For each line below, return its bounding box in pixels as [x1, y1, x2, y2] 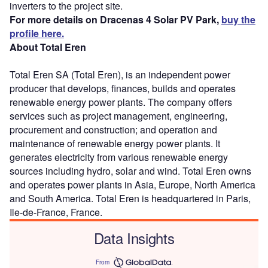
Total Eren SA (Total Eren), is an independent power [10, 67, 230, 81]
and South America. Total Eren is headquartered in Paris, [10, 191, 251, 205]
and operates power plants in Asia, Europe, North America [10, 177, 255, 191]
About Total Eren [10, 39, 86, 54]
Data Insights [93, 227, 175, 248]
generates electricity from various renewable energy [10, 150, 228, 164]
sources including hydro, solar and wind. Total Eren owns [10, 163, 251, 178]
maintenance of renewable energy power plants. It [10, 136, 220, 150]
